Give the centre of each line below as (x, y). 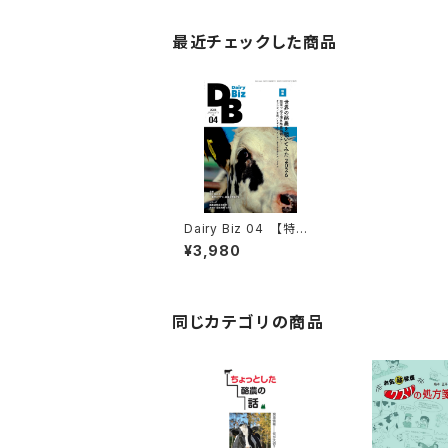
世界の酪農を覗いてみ (246, 243)
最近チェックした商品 (255, 42)
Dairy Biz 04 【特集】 (250, 228)
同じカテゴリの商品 (248, 321)
